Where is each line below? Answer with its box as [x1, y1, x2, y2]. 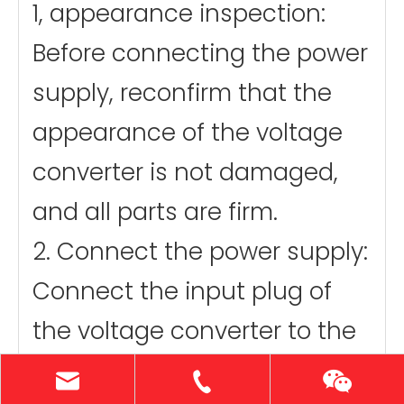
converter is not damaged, [32, 156, 338, 189]
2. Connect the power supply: [32, 235, 368, 269]
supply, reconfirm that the [32, 77, 332, 110]
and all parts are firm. [32, 196, 278, 229]
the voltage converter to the [32, 315, 356, 348]
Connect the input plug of [32, 275, 332, 308]
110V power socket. [32, 354, 240, 388]
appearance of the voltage [32, 116, 343, 150]
